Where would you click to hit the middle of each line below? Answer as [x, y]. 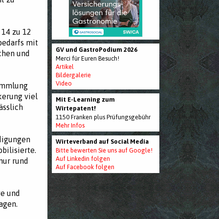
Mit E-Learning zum [85, 99]
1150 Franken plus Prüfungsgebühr [103, 117]
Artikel [65, 66]
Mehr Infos [70, 125]
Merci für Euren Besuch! [88, 58]
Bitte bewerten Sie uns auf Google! [104, 150]
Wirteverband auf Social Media [102, 141]
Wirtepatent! [76, 108]
